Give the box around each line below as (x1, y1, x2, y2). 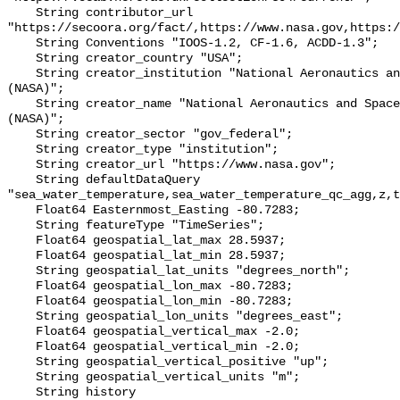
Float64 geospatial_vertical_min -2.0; (7, 340, 36, 354)
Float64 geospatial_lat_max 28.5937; (7, 234, 36, 248)
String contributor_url (7, 6, 36, 21)
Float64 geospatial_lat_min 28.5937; (7, 249, 36, 263)
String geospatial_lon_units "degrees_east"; (7, 310, 36, 324)
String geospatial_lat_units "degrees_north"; (7, 264, 36, 279)
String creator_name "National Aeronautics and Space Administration (7, 97, 36, 112)
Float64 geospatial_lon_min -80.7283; (7, 295, 36, 309)
